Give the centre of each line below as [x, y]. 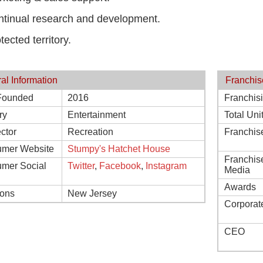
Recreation [90, 132]
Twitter [81, 166]
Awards [240, 187]
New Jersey [92, 193]
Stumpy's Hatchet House [119, 149]
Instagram [166, 166]
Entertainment [97, 115]
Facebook [120, 166]
